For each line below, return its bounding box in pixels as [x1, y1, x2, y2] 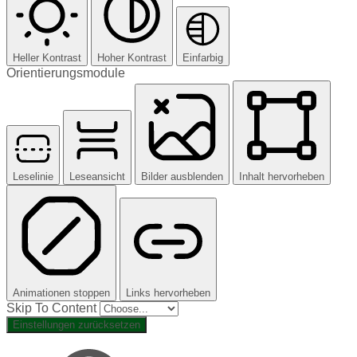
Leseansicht [69, 170, 125, 182]
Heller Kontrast [13, 51, 81, 64]
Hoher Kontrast [97, 51, 167, 64]
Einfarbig [182, 51, 223, 64]
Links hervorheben [126, 286, 210, 299]
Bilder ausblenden [141, 170, 223, 182]
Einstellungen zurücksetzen [13, 318, 140, 331]
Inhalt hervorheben [239, 170, 324, 182]
